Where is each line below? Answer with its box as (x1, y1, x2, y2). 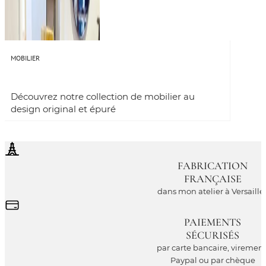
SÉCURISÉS (186, 229, 239, 242)
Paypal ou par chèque (170, 255, 255, 265)
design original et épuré (11, 103, 116, 115)
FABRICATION (178, 159, 248, 172)
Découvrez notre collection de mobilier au (11, 90, 195, 102)
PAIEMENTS (184, 216, 241, 229)
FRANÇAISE (183, 172, 242, 185)
